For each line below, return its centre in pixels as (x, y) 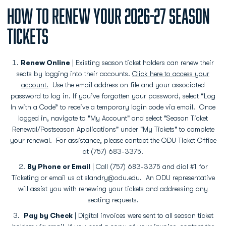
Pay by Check (48, 215)
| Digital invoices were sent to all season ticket (143, 215)
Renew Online (45, 62)
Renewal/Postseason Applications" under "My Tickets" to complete (113, 129)
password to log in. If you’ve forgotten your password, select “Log (113, 96)
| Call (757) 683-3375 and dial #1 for (149, 167)
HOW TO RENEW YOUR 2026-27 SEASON (108, 16)
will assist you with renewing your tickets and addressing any (113, 189)
